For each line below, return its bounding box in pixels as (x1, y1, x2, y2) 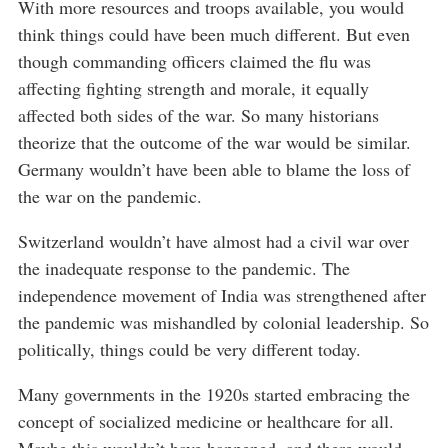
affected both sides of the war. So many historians (18, 103, 379, 127)
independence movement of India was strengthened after (18, 283, 426, 307)
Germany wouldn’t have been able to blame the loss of (18, 157, 410, 181)
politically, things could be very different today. (18, 337, 361, 361)
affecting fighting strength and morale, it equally (18, 76, 369, 100)
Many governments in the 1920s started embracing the (18, 382, 410, 406)
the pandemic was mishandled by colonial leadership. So (18, 310, 429, 334)
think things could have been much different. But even (18, 22, 410, 46)
